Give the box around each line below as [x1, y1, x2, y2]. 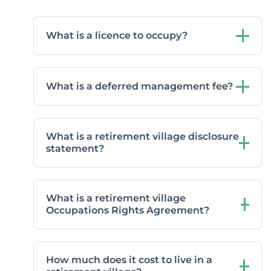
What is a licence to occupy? [46, 30, 188, 42]
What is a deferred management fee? [46, 80, 233, 93]
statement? [46, 143, 104, 155]
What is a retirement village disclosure [46, 131, 239, 143]
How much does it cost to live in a [46, 254, 212, 266]
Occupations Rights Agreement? [46, 204, 209, 217]
